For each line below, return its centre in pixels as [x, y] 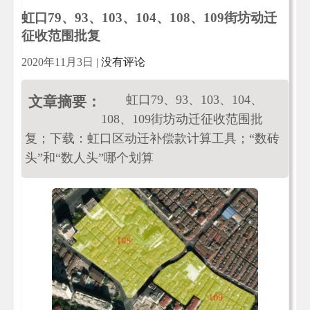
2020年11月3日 [57, 62]
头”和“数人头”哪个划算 [89, 158]
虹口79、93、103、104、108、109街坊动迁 [149, 18]
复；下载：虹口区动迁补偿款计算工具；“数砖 [152, 138]
